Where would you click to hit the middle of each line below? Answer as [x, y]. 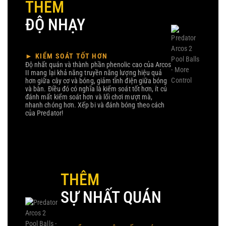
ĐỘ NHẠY [55, 25]
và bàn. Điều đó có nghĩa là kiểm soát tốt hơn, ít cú [96, 89]
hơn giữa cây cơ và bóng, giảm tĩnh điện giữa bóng [96, 81]
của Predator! [44, 113]
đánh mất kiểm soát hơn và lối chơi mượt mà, [89, 97]
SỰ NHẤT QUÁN [111, 197]
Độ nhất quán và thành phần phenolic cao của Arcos [98, 65]
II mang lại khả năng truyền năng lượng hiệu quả [94, 73]
